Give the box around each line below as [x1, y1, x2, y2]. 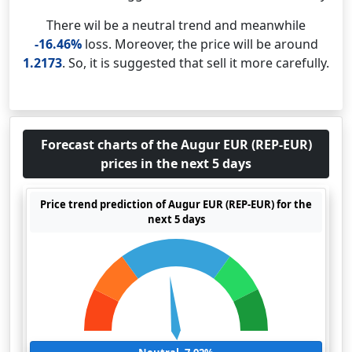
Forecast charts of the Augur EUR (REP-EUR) [40, 136, 312, 153]
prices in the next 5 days [101, 155, 251, 172]
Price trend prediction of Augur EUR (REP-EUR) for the [40, 197, 312, 211]
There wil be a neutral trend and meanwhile [46, 16, 306, 34]
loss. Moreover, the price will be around [81, 35, 318, 53]
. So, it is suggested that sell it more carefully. [62, 54, 329, 71]
